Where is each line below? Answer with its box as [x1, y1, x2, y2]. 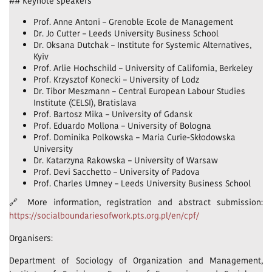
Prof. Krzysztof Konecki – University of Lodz [33, 73, 199, 86]
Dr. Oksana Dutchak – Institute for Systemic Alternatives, [33, 39, 251, 51]
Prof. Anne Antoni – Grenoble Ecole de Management [33, 16, 233, 28]
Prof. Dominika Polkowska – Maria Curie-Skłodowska [33, 131, 236, 143]
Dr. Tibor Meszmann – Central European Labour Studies [33, 85, 245, 97]
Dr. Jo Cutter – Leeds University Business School [33, 27, 219, 39]
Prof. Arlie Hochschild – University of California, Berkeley [33, 62, 253, 74]
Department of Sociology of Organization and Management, [9, 254, 263, 267]
